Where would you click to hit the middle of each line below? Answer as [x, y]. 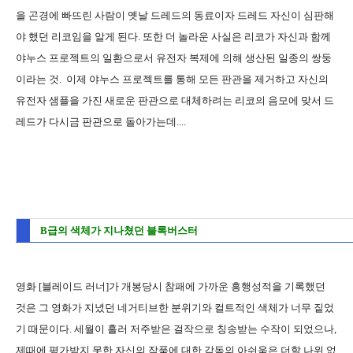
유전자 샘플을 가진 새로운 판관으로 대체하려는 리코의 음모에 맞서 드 [175, 100]
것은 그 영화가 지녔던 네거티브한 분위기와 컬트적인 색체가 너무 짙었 [175, 307]
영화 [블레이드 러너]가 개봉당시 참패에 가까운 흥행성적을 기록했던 [171, 286]
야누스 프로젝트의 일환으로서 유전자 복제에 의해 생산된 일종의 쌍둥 [174, 58]
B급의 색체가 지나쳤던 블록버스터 [119, 230]
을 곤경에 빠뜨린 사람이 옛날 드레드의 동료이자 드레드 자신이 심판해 [175, 15]
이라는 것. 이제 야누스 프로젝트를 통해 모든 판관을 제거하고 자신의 [172, 79]
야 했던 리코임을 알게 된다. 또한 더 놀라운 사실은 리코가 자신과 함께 [173, 36]
